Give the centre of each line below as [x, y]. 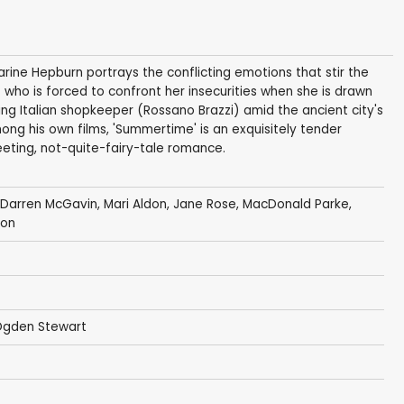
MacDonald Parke [295, 205]
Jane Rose [204, 205]
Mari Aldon [135, 205]
